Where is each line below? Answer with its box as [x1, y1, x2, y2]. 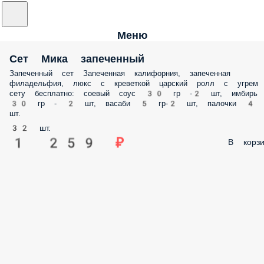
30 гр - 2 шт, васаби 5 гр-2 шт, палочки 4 [9, 99, 255, 108]
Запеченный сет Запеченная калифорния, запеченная [9, 69, 230, 78]
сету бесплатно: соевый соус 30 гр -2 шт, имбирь [9, 89, 258, 98]
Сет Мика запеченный [9, 52, 144, 65]
